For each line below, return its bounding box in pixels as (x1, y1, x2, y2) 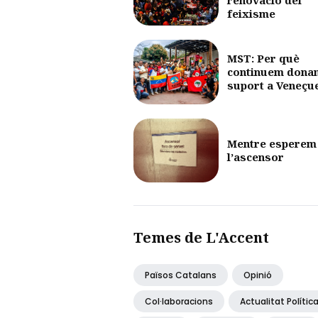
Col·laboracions (145, 295, 213, 307)
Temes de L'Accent (133, 227, 269, 247)
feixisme (227, 6, 275, 21)
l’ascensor (227, 149, 284, 164)
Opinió (243, 268, 272, 281)
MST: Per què (227, 50, 300, 65)
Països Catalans (145, 268, 216, 281)
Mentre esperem (227, 136, 317, 150)
